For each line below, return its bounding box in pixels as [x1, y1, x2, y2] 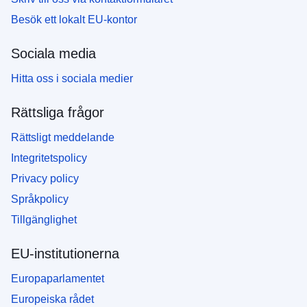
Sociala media [11, 45, 96, 61]
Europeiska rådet [11, 293, 94, 305]
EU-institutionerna [11, 245, 119, 261]
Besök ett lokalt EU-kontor [11, 13, 137, 25]
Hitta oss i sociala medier [11, 72, 133, 84]
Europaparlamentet [11, 272, 104, 284]
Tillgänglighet [11, 213, 77, 225]
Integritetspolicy [11, 151, 87, 164]
